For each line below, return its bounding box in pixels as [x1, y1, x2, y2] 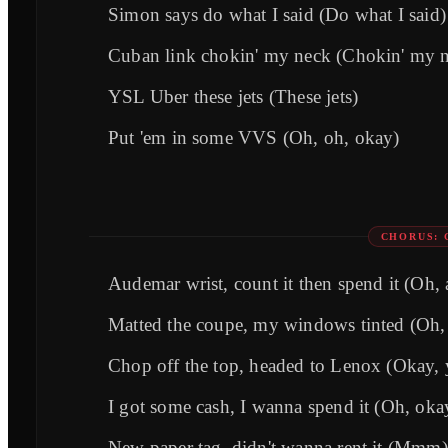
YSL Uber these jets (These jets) [108, 85, 359, 107]
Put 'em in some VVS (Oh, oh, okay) [108, 126, 400, 148]
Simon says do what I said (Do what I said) [108, 3, 446, 25]
